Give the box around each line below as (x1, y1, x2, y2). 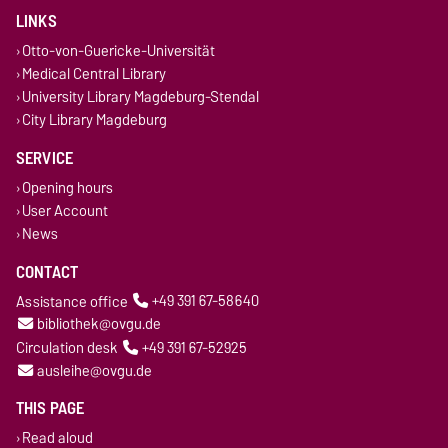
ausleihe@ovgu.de (36, 357, 152, 383)
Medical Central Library (21, 61, 166, 87)
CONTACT (16, 257, 79, 286)
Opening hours (21, 174, 113, 200)
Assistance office (16, 288, 128, 314)
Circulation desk (16, 334, 118, 360)
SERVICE (16, 144, 74, 173)
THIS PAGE (16, 394, 85, 423)
